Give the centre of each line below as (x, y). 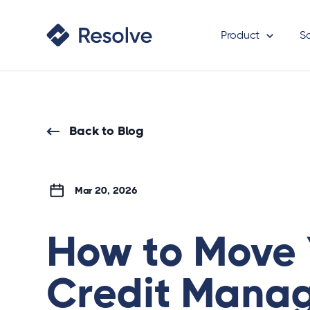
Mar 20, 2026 (101, 190)
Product (240, 35)
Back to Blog (106, 131)
